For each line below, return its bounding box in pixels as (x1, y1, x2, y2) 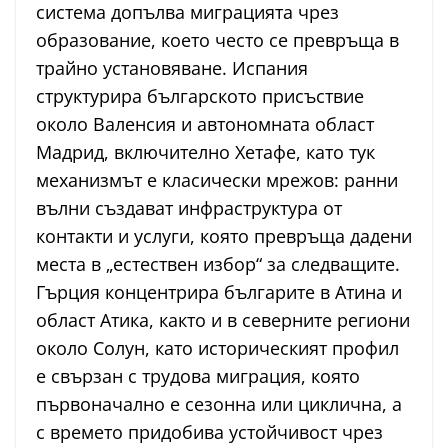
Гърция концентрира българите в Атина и (36, 280, 402, 305)
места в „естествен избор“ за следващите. (36, 252, 400, 277)
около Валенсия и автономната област (36, 112, 374, 137)
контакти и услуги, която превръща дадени (36, 224, 412, 249)
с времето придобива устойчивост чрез (36, 420, 383, 445)
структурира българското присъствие (36, 84, 364, 109)
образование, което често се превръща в (36, 28, 399, 53)
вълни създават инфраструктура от (36, 196, 342, 221)
